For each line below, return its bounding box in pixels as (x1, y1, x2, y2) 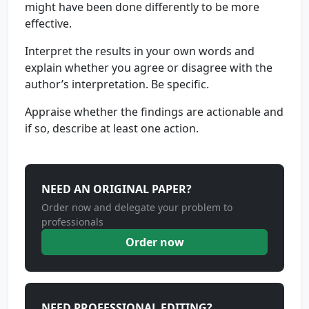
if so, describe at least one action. (25, 121, 199, 136)
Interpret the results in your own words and (25, 43, 255, 59)
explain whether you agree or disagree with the (25, 60, 272, 75)
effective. (25, 16, 72, 31)
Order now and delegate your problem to (41, 201, 232, 214)
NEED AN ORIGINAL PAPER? (41, 181, 192, 197)
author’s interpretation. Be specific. (25, 77, 209, 92)
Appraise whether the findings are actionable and (25, 104, 283, 119)
